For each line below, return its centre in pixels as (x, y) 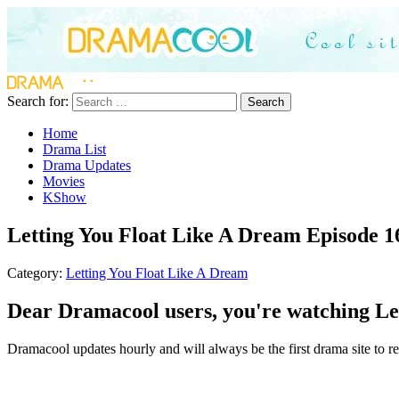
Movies (64, 181)
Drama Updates (87, 165)
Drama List (74, 149)
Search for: (38, 101)
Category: (37, 273)
